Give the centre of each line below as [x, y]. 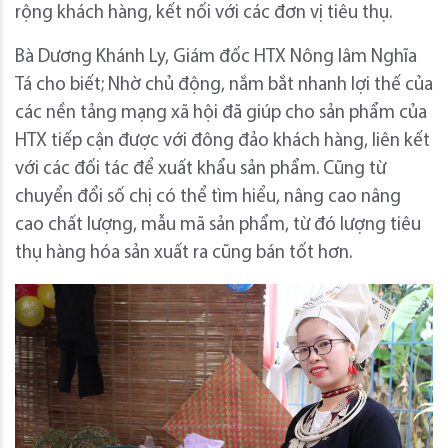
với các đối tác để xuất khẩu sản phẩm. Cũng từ [200, 170]
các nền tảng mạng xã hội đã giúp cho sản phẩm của [221, 114]
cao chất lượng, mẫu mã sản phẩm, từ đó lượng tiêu [218, 226]
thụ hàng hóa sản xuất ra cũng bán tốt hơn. [183, 254]
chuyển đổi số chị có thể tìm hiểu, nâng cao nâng [208, 198]
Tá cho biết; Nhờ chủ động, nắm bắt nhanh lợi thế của [224, 86]
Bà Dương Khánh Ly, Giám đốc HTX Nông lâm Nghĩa [216, 58]
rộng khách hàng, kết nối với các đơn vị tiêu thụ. [203, 14]
